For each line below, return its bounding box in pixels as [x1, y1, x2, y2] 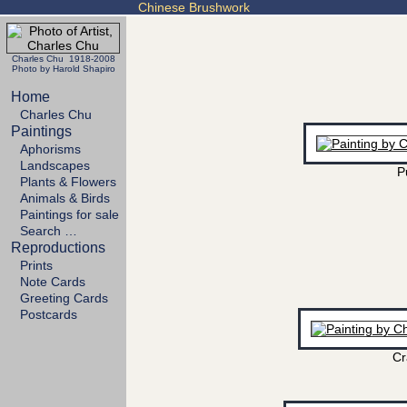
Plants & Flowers [16, 174, 116, 189]
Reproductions [7, 240, 105, 255]
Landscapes [16, 158, 90, 173]
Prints [16, 258, 53, 273]
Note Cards [16, 274, 85, 289]
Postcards [16, 307, 77, 322]
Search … [16, 223, 77, 238]
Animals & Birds [16, 191, 110, 205]
